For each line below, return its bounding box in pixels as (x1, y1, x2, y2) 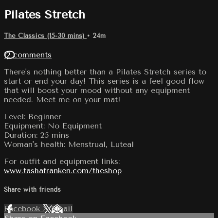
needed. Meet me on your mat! (4, 94, 120, 104)
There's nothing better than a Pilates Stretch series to (4, 67, 206, 76)
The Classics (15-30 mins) (4, 32, 87, 39)
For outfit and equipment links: (4, 156, 120, 166)
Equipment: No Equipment (4, 121, 102, 130)
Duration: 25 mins (4, 130, 69, 140)
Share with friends (4, 186, 61, 194)
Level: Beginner (4, 111, 61, 121)
